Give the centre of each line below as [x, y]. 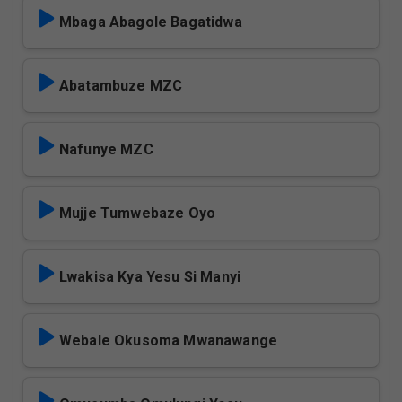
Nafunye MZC [106, 149]
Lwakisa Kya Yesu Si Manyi [150, 277]
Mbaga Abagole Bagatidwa [151, 22]
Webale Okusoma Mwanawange [168, 341]
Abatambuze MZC [121, 86]
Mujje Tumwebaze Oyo [138, 213]
